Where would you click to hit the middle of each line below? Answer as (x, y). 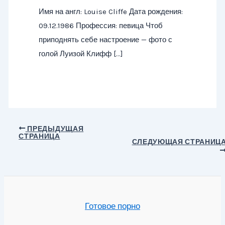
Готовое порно (113, 206)
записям (25, 155)
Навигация (29, 127)
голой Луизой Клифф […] (81, 54)
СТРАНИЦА (39, 137)
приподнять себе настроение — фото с (105, 40)
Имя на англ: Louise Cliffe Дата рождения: (110, 12)
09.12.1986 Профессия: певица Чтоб (100, 26)
